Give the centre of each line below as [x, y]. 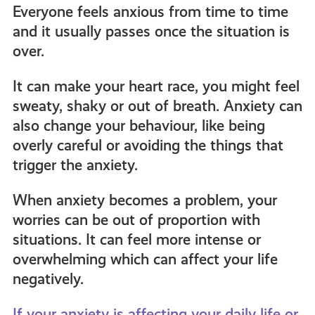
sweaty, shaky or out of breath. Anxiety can [157, 106]
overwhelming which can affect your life [145, 259]
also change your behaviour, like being [139, 126]
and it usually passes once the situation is [151, 31]
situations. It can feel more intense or [136, 239]
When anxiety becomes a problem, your [144, 200]
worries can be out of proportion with [136, 220]
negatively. [48, 279]
